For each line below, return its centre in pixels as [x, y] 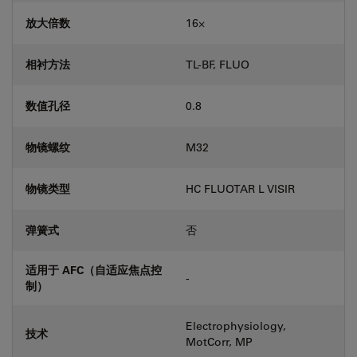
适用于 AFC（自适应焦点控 [94, 270]
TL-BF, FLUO [218, 65]
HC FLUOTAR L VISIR [240, 189]
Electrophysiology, [236, 326]
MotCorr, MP [219, 342]
